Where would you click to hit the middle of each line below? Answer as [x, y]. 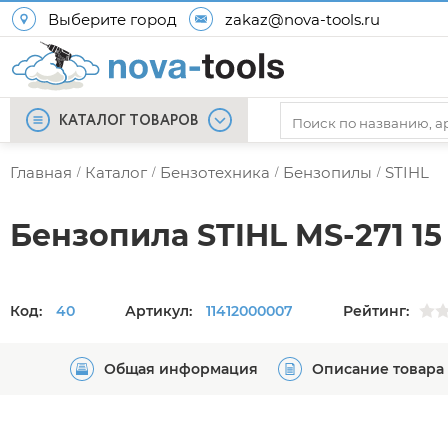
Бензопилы [327, 172]
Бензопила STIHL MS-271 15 [226, 235]
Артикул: [160, 310]
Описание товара [378, 369]
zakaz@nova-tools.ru [302, 19]
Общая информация [181, 369]
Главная [41, 172]
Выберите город [112, 19]
